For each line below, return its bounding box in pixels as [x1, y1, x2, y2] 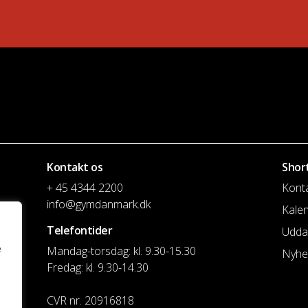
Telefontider [47, 223, 113, 239]
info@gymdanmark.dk [47, 197, 151, 212]
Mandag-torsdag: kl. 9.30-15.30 [47, 243, 196, 259]
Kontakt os [47, 159, 103, 175]
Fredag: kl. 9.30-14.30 [47, 260, 148, 276]
